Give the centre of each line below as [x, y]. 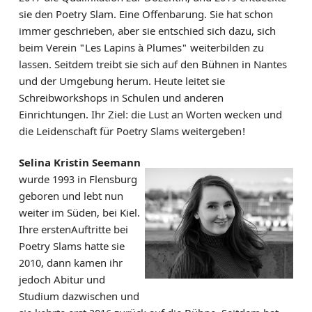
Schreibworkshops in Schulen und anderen [121, 97]
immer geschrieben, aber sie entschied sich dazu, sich [147, 30]
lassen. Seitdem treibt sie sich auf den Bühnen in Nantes [153, 64]
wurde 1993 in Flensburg [78, 179]
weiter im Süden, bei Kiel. [79, 212]
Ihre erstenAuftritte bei [73, 229]
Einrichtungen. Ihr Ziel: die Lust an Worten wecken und [150, 114]
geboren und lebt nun [71, 195]
